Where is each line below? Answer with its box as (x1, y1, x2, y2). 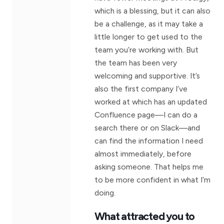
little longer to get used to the (94, 31, 203, 41)
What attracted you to (94, 209, 195, 222)
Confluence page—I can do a (94, 109, 198, 119)
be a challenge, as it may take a (94, 18, 203, 28)
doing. (94, 187, 116, 197)
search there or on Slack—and (94, 122, 200, 132)
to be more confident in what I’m (94, 174, 211, 184)
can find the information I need (94, 135, 203, 145)
